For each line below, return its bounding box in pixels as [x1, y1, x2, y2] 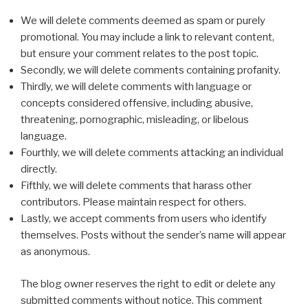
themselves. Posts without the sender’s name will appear [21, 229, 286, 242]
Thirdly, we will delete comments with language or [21, 80, 252, 93]
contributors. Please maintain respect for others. [21, 196, 246, 209]
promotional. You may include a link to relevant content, [21, 31, 274, 44]
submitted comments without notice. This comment [21, 294, 263, 307]
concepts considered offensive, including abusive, [21, 97, 253, 110]
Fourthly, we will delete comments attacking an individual [21, 146, 283, 159]
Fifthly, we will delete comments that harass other [21, 179, 252, 192]
